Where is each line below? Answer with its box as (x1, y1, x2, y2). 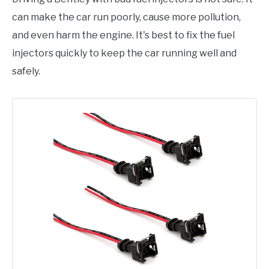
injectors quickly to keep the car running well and (12, 47, 237, 59)
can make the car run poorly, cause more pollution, (12, 11, 241, 23)
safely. (12, 65, 40, 77)
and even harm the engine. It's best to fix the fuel (12, 29, 235, 41)
